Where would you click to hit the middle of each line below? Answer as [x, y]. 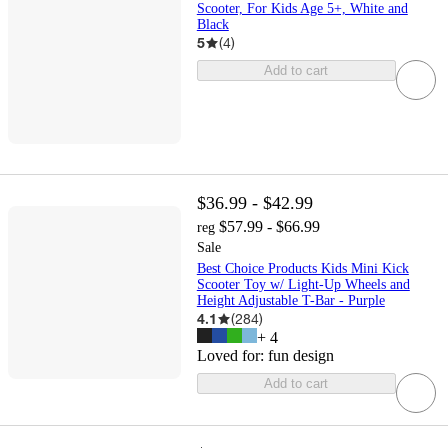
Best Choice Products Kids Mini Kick [302, 269]
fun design [300, 356]
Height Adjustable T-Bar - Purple [290, 301]
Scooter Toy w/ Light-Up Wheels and [303, 285]
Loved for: [232, 356]
